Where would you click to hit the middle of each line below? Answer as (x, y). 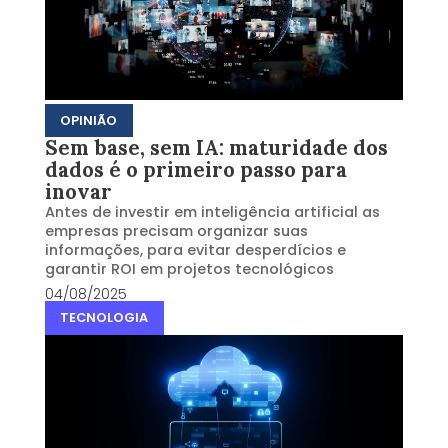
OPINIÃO (89, 120)
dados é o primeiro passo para (195, 170)
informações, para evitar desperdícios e (195, 250)
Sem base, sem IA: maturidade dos (216, 148)
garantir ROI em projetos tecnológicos (189, 269)
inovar (78, 192)
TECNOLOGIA (104, 318)
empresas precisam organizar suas (176, 231)
